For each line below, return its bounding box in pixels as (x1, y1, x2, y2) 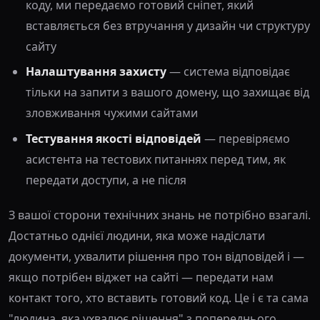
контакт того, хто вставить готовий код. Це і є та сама (9, 289, 309, 306)
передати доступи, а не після (26, 171, 186, 188)
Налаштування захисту (26, 64, 166, 80)
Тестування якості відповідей (26, 130, 201, 146)
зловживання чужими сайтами (26, 105, 198, 121)
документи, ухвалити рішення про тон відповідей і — (9, 248, 304, 264)
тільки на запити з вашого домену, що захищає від (26, 84, 309, 101)
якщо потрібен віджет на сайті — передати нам (9, 269, 274, 285)
